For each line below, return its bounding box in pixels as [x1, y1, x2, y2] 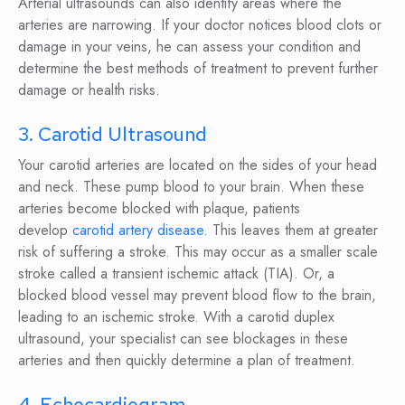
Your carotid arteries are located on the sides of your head [17, 154, 377, 175]
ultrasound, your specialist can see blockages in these [17, 327, 348, 349]
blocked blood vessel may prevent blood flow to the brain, [17, 284, 376, 306]
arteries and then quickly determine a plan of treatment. [17, 349, 355, 371]
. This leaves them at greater [202, 219, 378, 240]
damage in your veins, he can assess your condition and [17, 36, 361, 58]
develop [17, 219, 72, 240]
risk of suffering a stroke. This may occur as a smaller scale [17, 240, 378, 262]
